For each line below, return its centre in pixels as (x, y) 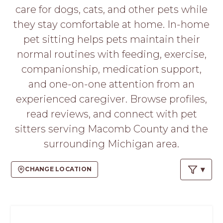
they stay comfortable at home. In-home (111, 24)
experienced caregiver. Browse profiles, (111, 99)
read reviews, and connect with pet (111, 114)
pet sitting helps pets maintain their (111, 39)
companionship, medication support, (111, 69)
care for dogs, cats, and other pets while (111, 9)
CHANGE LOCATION (58, 169)
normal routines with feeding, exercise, (111, 54)
